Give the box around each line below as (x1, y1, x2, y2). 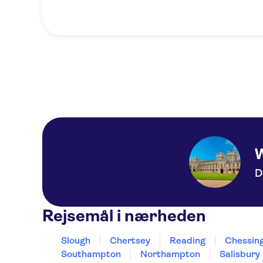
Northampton (140, 248, 200, 259)
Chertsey (110, 235, 150, 246)
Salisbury (220, 248, 260, 259)
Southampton (61, 248, 121, 259)
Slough (61, 235, 90, 246)
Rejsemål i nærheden (42, 206, 206, 225)
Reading (170, 235, 205, 246)
